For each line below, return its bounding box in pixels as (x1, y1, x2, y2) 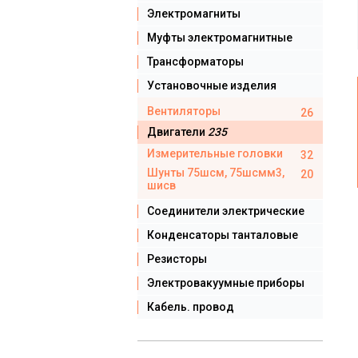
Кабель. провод (147, 300, 234, 313)
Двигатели (147, 125, 208, 138)
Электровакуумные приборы (147, 276, 304, 289)
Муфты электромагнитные (147, 31, 292, 44)
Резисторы (147, 253, 207, 265)
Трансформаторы (147, 55, 244, 68)
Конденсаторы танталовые (147, 229, 298, 241)
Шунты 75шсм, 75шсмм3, (147, 166, 284, 179)
